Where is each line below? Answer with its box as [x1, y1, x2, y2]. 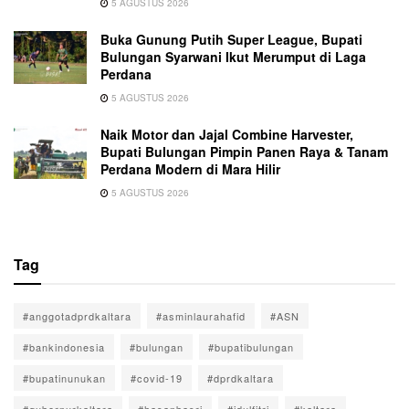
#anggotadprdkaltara [23, 309, 131, 324]
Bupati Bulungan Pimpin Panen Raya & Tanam [100, 142, 388, 162]
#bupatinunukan [23, 371, 106, 386]
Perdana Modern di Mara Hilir [100, 160, 280, 179]
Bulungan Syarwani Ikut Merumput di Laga [100, 47, 366, 67]
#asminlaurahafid [156, 309, 246, 324]
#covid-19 [131, 371, 183, 386]
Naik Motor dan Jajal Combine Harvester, [100, 125, 353, 144]
